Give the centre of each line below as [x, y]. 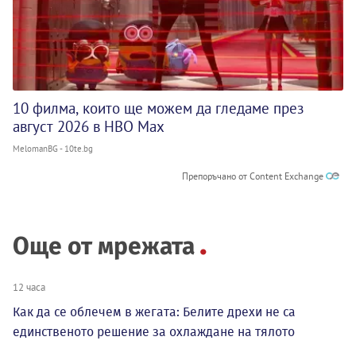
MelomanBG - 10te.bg [53, 149]
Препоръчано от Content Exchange [254, 176]
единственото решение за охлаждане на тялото [154, 332]
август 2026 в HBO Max [89, 127]
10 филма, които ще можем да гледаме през [158, 108]
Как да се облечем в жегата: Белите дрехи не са [154, 312]
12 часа [29, 287]
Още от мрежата [104, 247]
